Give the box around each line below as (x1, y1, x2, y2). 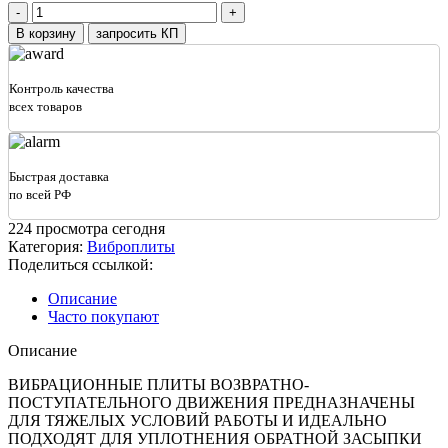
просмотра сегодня (36, 219, 165, 237)
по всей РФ (9, 186, 71, 202)
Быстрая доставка (9, 168, 109, 184)
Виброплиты (87, 237, 175, 255)
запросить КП (96, 25, 178, 41)
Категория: (8, 237, 83, 255)
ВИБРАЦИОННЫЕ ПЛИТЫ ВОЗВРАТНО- (8, 375, 309, 393)
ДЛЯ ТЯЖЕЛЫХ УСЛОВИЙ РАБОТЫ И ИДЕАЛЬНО (8, 411, 387, 429)
